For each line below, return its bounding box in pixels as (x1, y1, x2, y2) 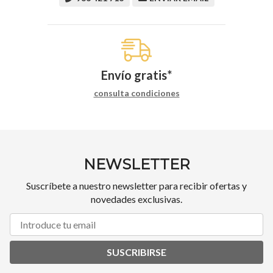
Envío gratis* (101, 67, 172, 82)
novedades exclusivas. (91, 193, 182, 205)
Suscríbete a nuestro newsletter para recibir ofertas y (26, 179, 247, 191)
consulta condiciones (93, 87, 180, 98)
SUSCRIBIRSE (107, 246, 166, 258)
